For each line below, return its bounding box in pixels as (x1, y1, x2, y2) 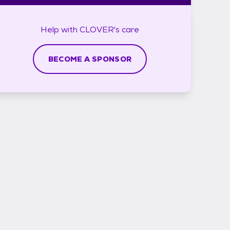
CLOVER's (80, 24, 120, 35)
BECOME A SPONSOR (48, 54, 132, 64)
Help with (41, 24, 80, 35)
